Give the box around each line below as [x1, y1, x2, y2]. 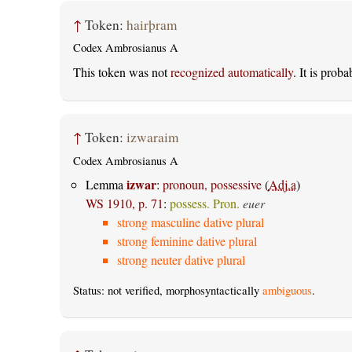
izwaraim [126, 128, 178, 147]
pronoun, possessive [162, 175, 262, 192]
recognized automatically [170, 63, 293, 80]
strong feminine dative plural [116, 232, 257, 249]
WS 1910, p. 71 [85, 194, 163, 211]
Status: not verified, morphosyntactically [72, 282, 262, 298]
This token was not [72, 63, 170, 80]
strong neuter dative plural [116, 251, 245, 268]
